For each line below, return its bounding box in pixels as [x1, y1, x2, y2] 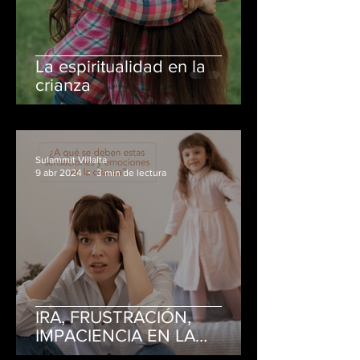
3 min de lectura [96, 167, 166, 179]
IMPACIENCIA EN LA [35, 325, 195, 345]
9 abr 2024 [35, 167, 82, 179]
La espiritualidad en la [35, 56, 206, 76]
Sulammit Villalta [35, 153, 107, 166]
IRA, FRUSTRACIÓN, [35, 307, 191, 326]
